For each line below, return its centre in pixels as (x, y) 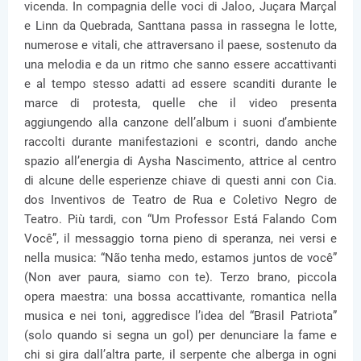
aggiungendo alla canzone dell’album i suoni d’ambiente (180, 122)
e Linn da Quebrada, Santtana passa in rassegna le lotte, (180, 26)
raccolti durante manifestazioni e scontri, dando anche (180, 142)
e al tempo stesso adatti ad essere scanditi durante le (180, 84)
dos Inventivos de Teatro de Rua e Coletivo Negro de (180, 200)
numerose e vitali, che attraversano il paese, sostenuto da (180, 45)
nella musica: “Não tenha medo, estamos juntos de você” (180, 258)
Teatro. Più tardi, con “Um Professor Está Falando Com (180, 219)
